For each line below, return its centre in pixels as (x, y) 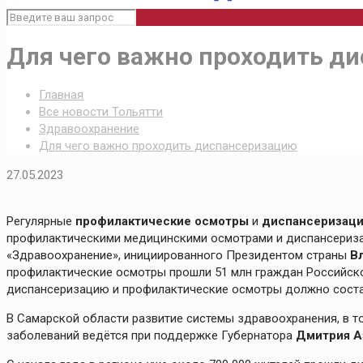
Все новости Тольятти (101, 112)
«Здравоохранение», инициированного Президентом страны (178, 256)
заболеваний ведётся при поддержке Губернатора (151, 336)
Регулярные (41, 222)
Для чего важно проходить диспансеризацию (168, 146)
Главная (61, 95)
